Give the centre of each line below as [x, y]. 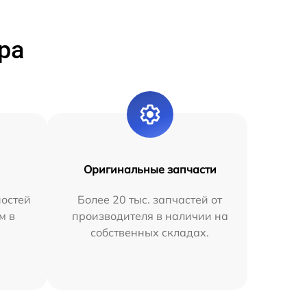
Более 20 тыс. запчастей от [150, 199]
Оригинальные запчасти [150, 169]
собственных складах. [150, 232]
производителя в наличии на [150, 216]
